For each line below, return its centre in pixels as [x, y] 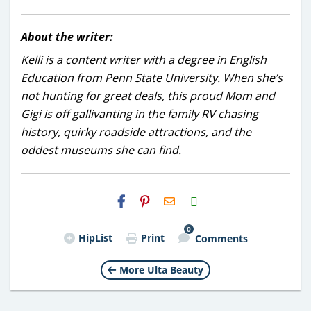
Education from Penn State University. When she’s [152, 77]
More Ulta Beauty [161, 269]
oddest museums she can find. [101, 150]
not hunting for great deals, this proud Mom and [148, 95]
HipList [95, 237]
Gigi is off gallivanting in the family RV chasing [140, 114]
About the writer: [67, 36]
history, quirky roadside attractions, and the [136, 132]
